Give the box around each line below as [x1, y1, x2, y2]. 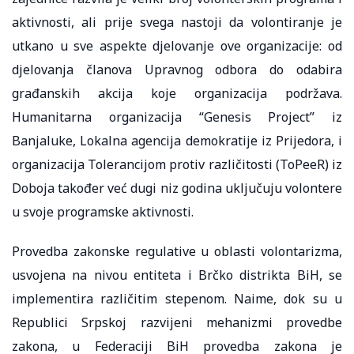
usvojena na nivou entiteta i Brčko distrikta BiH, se [12, 265, 342, 284]
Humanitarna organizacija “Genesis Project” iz [12, 107, 342, 126]
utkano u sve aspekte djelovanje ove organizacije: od [12, 36, 342, 55]
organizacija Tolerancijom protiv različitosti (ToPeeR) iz [12, 155, 342, 173]
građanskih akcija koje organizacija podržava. [12, 84, 342, 102]
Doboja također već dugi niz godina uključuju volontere [12, 179, 342, 197]
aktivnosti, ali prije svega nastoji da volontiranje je [12, 13, 342, 31]
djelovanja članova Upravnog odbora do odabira [12, 60, 342, 78]
